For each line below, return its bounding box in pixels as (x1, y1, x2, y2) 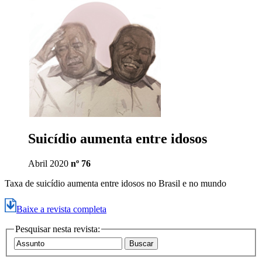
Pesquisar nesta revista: (15, 223, 100, 234)
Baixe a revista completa (16, 204, 106, 214)
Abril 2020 (28, 158, 71, 168)
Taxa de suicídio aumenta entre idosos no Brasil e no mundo (5, 178, 226, 188)
